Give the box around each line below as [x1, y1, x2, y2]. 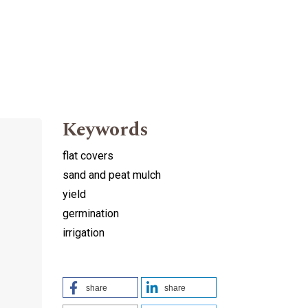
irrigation [63, 225, 104, 239]
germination [63, 206, 119, 220]
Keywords [63, 114, 148, 144]
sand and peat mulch [63, 168, 161, 181]
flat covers [63, 148, 113, 162]
